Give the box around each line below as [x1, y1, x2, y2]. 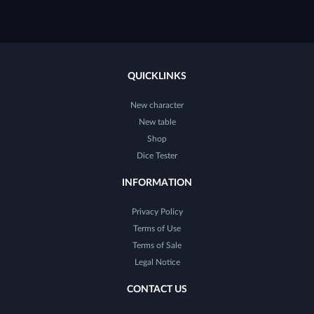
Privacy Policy [131, 207, 183, 216]
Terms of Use [133, 224, 181, 233]
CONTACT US [127, 284, 187, 294]
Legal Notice [134, 257, 180, 266]
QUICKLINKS [128, 71, 186, 81]
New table [138, 117, 176, 126]
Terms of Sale [132, 240, 182, 250]
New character [130, 100, 184, 109]
